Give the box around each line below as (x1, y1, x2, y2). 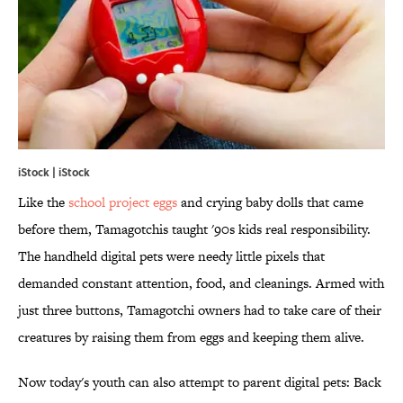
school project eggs (68, 193, 177, 212)
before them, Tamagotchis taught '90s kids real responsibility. (18, 219, 371, 239)
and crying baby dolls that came (177, 193, 363, 212)
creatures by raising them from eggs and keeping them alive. (18, 327, 364, 347)
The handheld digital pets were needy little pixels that (18, 246, 325, 266)
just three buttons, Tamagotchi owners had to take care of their (18, 300, 381, 320)
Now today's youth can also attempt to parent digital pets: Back (18, 372, 381, 392)
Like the (18, 193, 68, 212)
